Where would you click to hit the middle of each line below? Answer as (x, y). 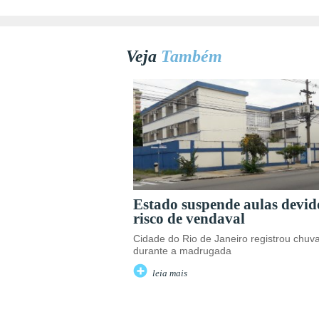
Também (192, 57)
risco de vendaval (189, 219)
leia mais (169, 274)
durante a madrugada (182, 251)
